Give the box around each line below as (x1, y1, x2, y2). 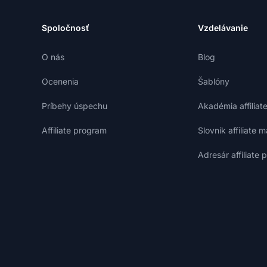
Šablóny (198, 76, 229, 86)
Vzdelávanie (198, 23, 248, 33)
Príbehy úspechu (42, 101, 107, 111)
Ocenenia (42, 76, 79, 86)
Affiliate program (42, 125, 107, 135)
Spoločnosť (42, 23, 89, 33)
